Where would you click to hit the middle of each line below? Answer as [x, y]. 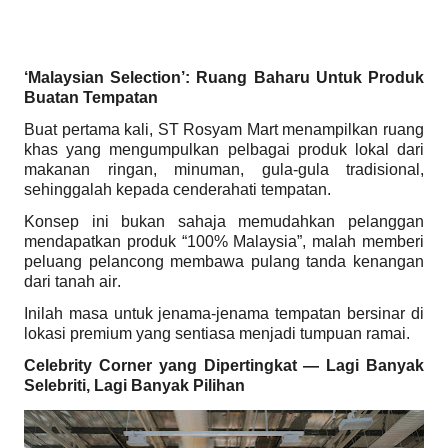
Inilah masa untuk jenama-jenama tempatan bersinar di [224, 313]
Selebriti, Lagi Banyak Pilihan [134, 385]
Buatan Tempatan [91, 97]
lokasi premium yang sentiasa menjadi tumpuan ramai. [217, 333]
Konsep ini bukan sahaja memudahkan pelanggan [224, 221]
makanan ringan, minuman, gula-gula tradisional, [224, 169]
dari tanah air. [72, 281]
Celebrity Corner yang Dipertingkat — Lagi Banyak [224, 365]
